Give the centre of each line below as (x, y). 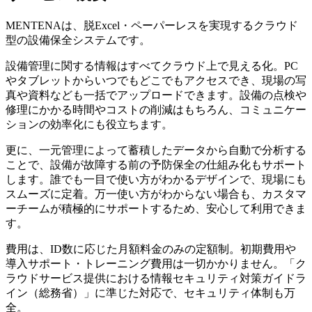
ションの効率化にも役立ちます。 (89, 125)
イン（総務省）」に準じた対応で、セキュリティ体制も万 (150, 293)
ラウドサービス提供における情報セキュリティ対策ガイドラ (156, 279)
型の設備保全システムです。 (78, 40)
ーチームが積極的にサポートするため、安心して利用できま (156, 209)
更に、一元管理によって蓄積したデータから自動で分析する (156, 150)
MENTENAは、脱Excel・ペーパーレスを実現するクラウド (152, 26)
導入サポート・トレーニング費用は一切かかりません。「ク (156, 264)
